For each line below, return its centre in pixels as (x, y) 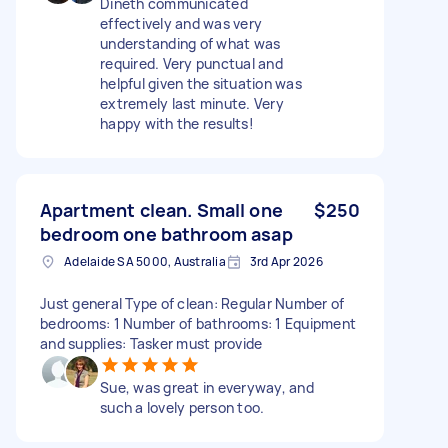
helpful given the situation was (201, 83)
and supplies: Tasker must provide (151, 343)
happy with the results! (177, 123)
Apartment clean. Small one (161, 209)
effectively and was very (181, 23)
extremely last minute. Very (192, 103)
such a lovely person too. (182, 407)
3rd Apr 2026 (286, 261)
